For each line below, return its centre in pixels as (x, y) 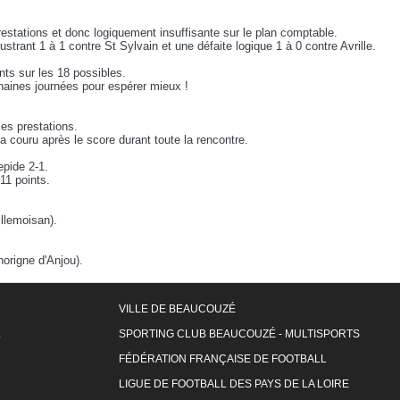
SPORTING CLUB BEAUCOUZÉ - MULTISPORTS (239, 334)
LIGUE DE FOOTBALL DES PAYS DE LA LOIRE (234, 384)
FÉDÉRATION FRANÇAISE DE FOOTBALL (223, 359)
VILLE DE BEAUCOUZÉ (177, 309)
